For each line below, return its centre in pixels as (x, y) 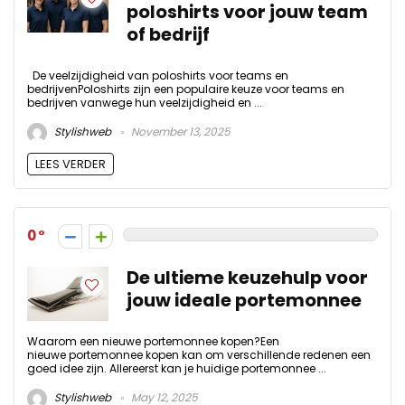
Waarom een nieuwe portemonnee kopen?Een (153, 341)
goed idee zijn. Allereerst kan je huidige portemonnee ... (177, 368)
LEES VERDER (71, 164)
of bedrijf (168, 35)
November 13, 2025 (179, 132)
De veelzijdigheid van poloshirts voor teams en (158, 76)
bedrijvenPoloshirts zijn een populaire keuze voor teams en (186, 89)
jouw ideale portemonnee (244, 300)
